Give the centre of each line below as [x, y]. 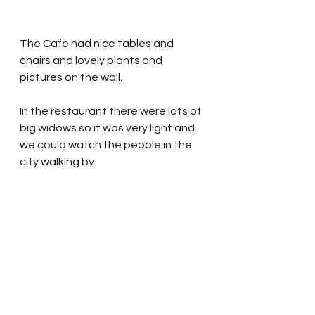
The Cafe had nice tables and [98, 44]
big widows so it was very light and [108, 128]
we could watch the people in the [107, 145]
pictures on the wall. [73, 78]
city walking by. [58, 162]
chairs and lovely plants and [92, 61]
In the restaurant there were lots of [111, 111]
